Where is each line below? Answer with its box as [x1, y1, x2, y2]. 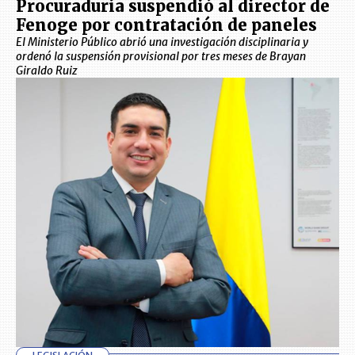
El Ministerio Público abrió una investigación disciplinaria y [16, 34, 308, 49]
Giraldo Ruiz [16, 63, 78, 78]
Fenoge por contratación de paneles [16, 14, 317, 35]
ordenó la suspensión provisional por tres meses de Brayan [16, 48, 306, 63]
